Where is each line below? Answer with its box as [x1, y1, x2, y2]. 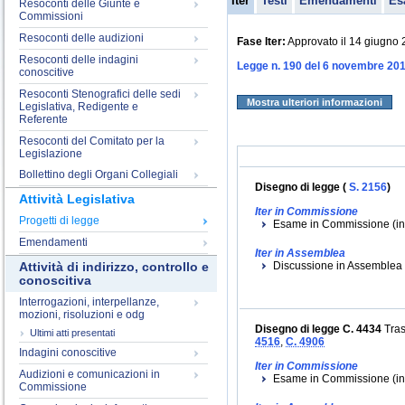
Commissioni [19, 10, 83, 23]
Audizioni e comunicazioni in [19, 368, 160, 381]
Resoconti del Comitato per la [19, 135, 165, 147]
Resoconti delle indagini [19, 53, 138, 66]
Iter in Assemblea [255, 247, 345, 259]
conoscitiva [19, 274, 91, 287]
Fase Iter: [237, 35, 286, 48]
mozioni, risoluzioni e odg [19, 308, 145, 321]
